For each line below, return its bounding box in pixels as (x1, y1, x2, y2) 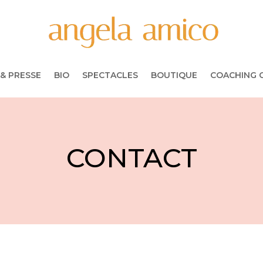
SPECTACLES (82, 69, 138, 80)
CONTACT (66, 141, 197, 174)
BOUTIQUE (150, 69, 197, 80)
